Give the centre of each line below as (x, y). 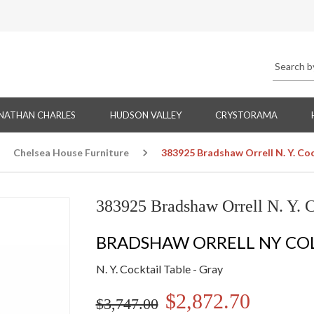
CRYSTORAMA (246, 115)
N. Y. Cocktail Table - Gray (159, 269)
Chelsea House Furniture (71, 153)
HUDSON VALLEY (145, 115)
